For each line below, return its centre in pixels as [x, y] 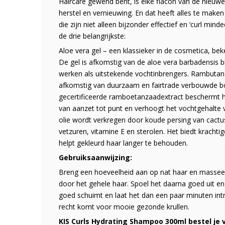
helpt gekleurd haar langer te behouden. [123, 143]
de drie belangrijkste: [92, 36]
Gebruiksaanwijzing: [95, 157]
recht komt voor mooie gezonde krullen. [124, 206]
